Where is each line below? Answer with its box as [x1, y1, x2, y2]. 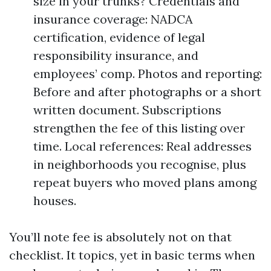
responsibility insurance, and [33, 48, 198, 63]
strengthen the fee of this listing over [33, 120, 245, 135]
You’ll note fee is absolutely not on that [9, 229, 232, 244]
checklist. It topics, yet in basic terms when [9, 247, 255, 263]
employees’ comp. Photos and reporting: [33, 66, 262, 81]
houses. [33, 193, 76, 208]
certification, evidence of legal [33, 30, 205, 45]
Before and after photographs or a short [33, 84, 261, 99]
